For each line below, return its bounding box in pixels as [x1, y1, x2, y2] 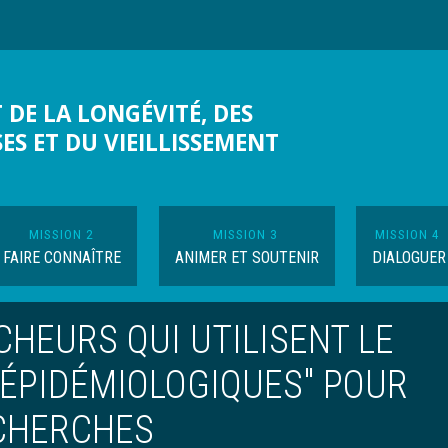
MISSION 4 [375, 226, 441, 242]
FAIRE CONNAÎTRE [3, 248, 122, 267]
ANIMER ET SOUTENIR [174, 248, 319, 267]
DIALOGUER [371, 248, 446, 267]
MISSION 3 [213, 226, 279, 242]
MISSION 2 [28, 226, 94, 242]
